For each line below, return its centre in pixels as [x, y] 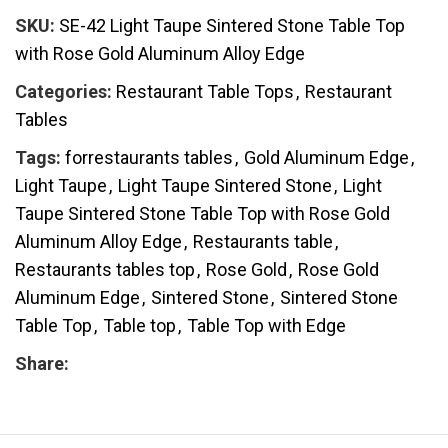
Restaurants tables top [105, 269]
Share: [42, 363]
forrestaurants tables [149, 157]
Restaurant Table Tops [205, 91]
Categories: [63, 91]
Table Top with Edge [266, 325]
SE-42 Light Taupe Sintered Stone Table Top [232, 25]
